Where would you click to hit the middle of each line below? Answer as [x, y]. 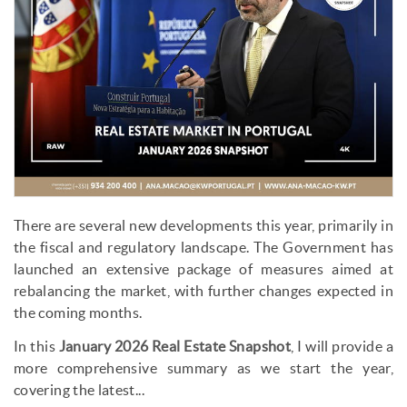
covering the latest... [79, 390]
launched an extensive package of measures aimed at [203, 270]
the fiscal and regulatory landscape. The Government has [203, 248]
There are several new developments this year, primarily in [203, 226]
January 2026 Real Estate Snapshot [175, 347]
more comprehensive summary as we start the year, [203, 368]
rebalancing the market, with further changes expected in [203, 292]
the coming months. [78, 313]
